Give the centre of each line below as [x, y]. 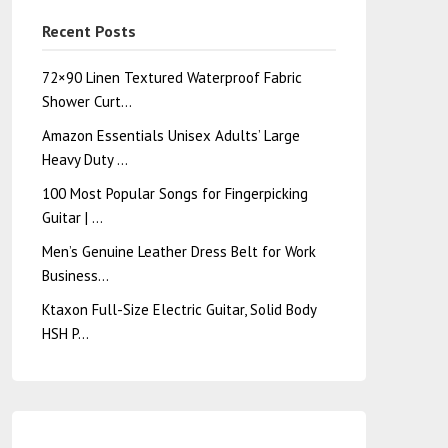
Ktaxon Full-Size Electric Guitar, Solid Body [179, 309]
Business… [75, 275]
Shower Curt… [86, 101]
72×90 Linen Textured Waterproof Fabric [171, 77]
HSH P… [65, 333]
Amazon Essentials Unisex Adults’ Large [170, 135]
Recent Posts [88, 31]
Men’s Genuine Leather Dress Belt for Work [178, 251]
